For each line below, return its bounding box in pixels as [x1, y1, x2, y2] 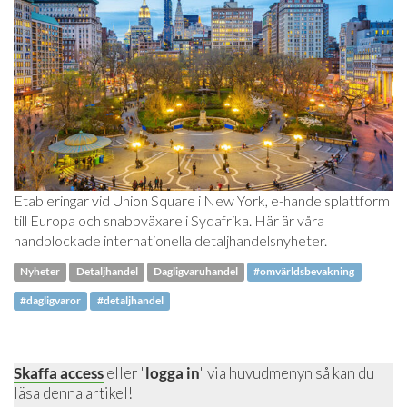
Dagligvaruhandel [153, 264, 238, 279]
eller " [104, 363, 145, 383]
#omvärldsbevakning [253, 264, 355, 279]
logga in [145, 363, 200, 383]
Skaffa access [14, 363, 104, 383]
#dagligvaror [20, 293, 82, 308]
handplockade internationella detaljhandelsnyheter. [14, 232, 327, 250]
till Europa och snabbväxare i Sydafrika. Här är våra [14, 212, 324, 230]
